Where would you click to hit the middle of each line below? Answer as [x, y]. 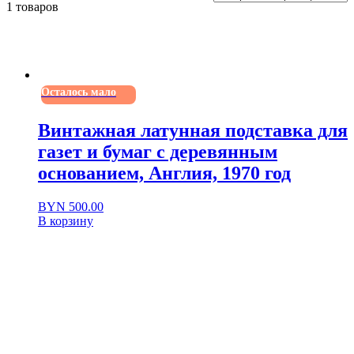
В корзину [66, 220]
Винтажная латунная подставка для [193, 130]
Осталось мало [79, 92]
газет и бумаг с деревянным [158, 151]
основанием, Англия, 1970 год [164, 173]
